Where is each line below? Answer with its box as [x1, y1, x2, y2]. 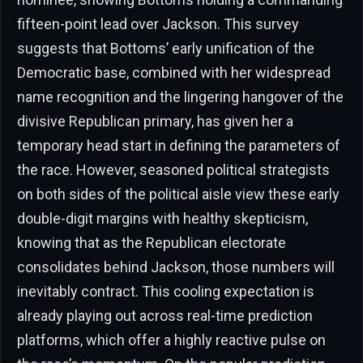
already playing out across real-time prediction [17, 306, 313, 324]
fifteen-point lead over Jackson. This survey [17, 15, 299, 32]
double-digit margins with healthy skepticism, [17, 209, 308, 227]
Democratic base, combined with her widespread [17, 63, 331, 81]
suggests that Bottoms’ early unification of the [17, 39, 314, 57]
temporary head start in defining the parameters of [17, 136, 340, 154]
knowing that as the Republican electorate [17, 233, 286, 251]
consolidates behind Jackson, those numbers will [17, 258, 335, 275]
